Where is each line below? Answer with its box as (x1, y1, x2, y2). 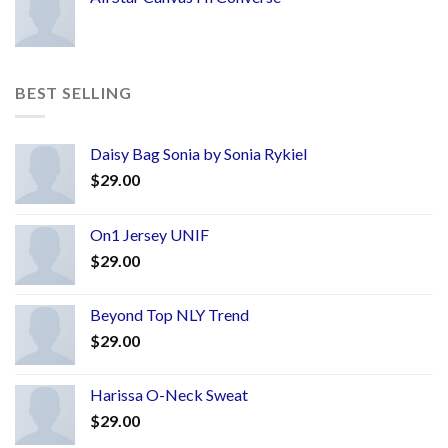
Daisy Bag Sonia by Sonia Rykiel (90, 144, 307, 164)
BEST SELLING (15, 82, 132, 102)
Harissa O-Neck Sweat (90, 385, 248, 405)
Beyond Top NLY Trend (90, 305, 249, 325)
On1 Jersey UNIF (90, 225, 209, 245)
